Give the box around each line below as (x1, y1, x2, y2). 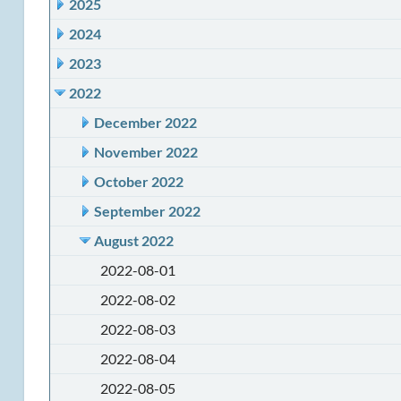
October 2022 (93, 173, 183, 190)
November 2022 (93, 143, 198, 160)
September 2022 (93, 202, 200, 219)
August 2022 (93, 232, 174, 249)
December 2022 (93, 114, 197, 131)
